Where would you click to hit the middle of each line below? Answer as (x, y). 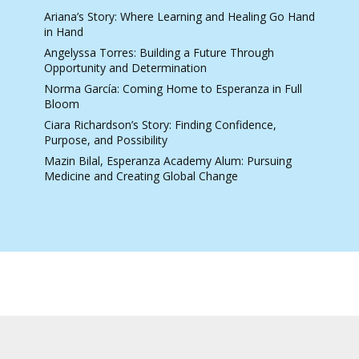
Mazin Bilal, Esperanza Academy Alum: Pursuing (167, 160)
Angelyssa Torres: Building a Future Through (159, 52)
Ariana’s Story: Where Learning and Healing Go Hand (179, 16)
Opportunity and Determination (125, 67)
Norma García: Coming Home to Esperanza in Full (173, 88)
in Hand (63, 31)
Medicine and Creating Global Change (141, 175)
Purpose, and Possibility (105, 139)
